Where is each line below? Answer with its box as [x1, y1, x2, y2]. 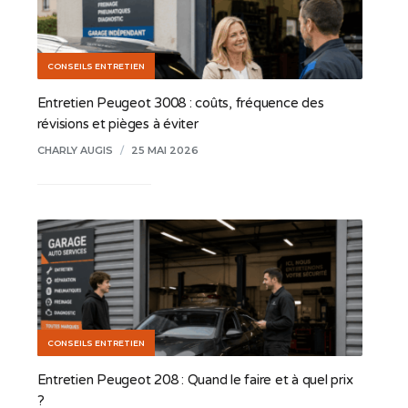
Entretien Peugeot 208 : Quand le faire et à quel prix [36, 371, 353, 388]
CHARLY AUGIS [36, 143, 113, 157]
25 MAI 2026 [130, 143, 199, 157]
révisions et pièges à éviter [36, 115, 199, 132]
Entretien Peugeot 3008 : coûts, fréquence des [36, 94, 324, 111]
